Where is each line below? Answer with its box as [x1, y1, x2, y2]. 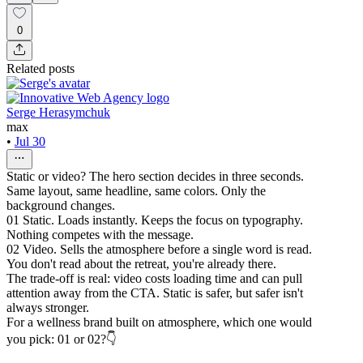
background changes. [6, 198, 115, 212]
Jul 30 [15, 134, 45, 148]
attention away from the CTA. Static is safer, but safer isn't [6, 285, 303, 300]
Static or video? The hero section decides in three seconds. [6, 169, 304, 183]
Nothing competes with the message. [6, 227, 194, 241]
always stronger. [6, 300, 89, 314]
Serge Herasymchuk [6, 105, 110, 119]
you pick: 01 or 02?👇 [6, 331, 117, 346]
